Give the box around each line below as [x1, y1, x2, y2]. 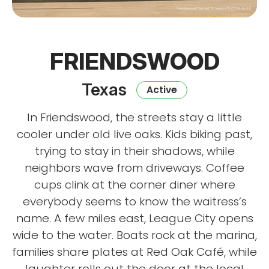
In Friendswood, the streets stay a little [27, 109, 242, 126]
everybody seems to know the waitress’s [22, 193, 247, 210]
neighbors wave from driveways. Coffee [25, 160, 244, 177]
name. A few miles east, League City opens [16, 210, 253, 227]
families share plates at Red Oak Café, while [12, 244, 257, 261]
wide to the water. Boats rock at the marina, [12, 227, 257, 244]
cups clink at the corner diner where [34, 177, 235, 193]
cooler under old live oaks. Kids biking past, [17, 126, 252, 143]
